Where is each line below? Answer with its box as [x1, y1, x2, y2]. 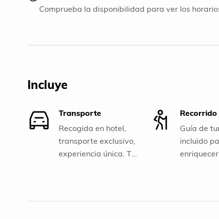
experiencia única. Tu [59, 148, 135, 158]
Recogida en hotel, [59, 123, 126, 133]
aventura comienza [59, 161, 129, 171]
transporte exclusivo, [59, 135, 135, 146]
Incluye [27, 77, 67, 92]
